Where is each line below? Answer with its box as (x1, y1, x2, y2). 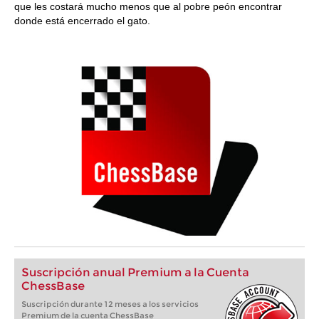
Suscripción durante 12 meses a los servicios (21, 299, 199, 309)
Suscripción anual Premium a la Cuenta (21, 266, 249, 279)
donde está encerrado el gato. (14, 15, 150, 26)
